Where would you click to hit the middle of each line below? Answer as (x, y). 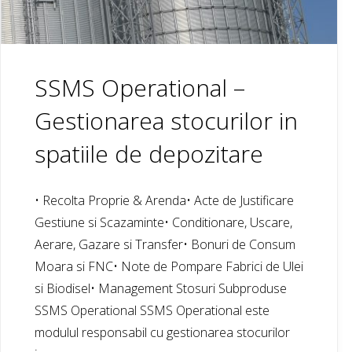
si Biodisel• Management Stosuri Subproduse (161, 288)
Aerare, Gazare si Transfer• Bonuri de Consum (165, 244)
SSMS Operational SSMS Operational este (152, 310)
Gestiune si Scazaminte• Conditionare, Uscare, (164, 222)
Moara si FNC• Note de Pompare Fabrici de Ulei (169, 266)
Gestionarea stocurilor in (167, 121)
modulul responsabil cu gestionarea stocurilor (163, 332)
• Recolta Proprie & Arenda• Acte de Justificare (165, 200)
